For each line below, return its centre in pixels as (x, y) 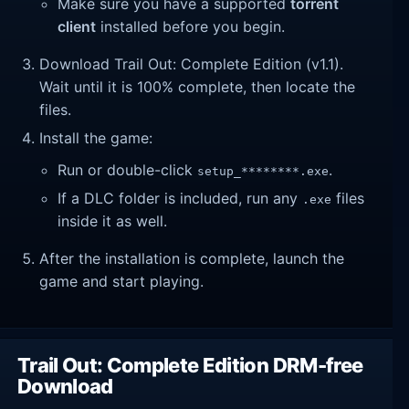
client (77, 27)
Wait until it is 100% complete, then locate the (198, 87)
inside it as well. (113, 220)
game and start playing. (122, 281)
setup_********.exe (263, 172)
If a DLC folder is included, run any (180, 198)
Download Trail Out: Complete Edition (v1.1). (192, 64)
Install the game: (96, 137)
